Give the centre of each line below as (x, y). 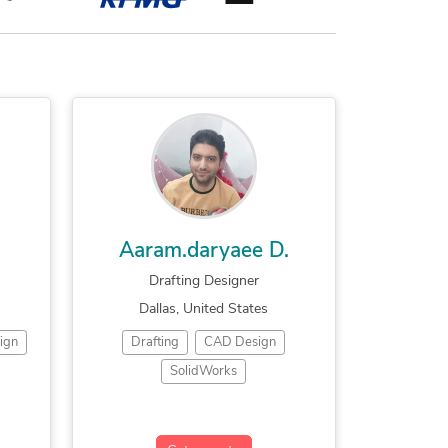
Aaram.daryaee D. (203, 251)
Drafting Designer (203, 281)
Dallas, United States (203, 309)
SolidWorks (203, 371)
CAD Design (240, 342)
